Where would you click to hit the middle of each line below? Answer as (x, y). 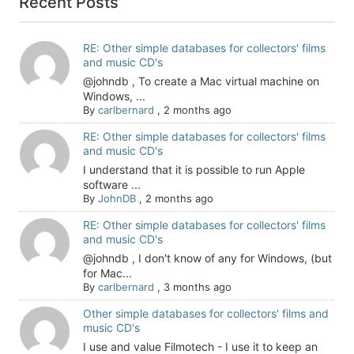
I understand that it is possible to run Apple (194, 169)
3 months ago (197, 287)
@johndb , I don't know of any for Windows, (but (207, 258)
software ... (111, 185)
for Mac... (107, 273)
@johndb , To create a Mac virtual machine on (201, 81)
